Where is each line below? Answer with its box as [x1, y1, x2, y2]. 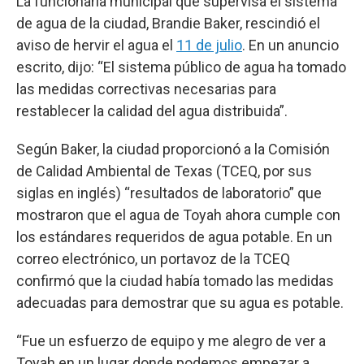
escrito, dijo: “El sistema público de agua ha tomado [16, 58, 346, 76]
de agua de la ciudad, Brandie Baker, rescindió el [16, 15, 320, 32]
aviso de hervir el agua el [16, 37, 176, 54]
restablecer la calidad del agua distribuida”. [16, 102, 288, 119]
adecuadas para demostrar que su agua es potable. [16, 294, 344, 311]
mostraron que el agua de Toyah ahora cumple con [16, 206, 340, 223]
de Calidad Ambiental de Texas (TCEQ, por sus [16, 162, 312, 180]
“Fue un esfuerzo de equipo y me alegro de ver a [16, 332, 326, 349]
